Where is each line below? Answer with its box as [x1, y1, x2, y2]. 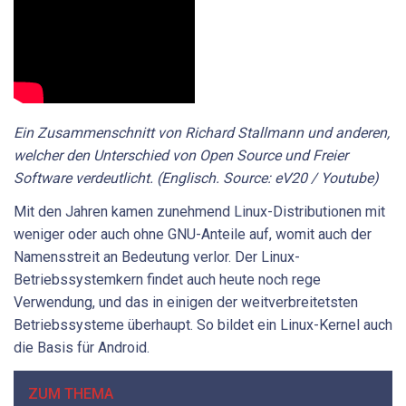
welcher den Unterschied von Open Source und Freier [14, 146, 348, 164]
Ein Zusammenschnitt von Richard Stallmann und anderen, [14, 123, 390, 141]
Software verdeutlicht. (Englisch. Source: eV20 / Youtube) [14, 169, 379, 187]
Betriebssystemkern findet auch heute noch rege [14, 271, 321, 289]
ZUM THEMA [28, 384, 113, 402]
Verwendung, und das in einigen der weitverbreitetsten [14, 294, 358, 312]
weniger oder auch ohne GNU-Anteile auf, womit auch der [14, 226, 372, 244]
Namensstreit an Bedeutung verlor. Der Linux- [14, 248, 300, 266]
